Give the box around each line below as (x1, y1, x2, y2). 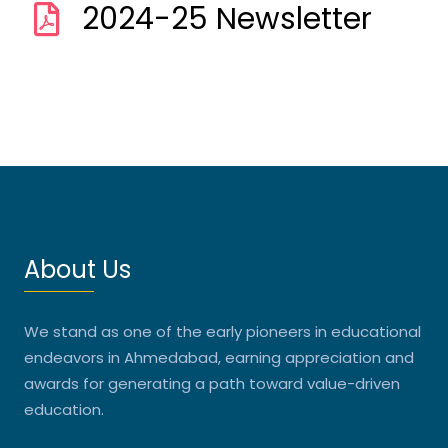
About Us (24, 252, 131, 286)
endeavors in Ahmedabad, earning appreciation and (24, 346, 414, 368)
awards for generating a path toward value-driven (24, 372, 400, 394)
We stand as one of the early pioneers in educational (24, 320, 421, 342)
